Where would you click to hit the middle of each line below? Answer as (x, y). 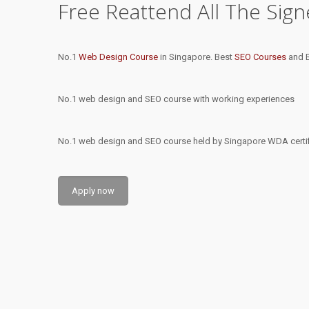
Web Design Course (118, 57)
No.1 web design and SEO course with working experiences (176, 99)
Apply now (93, 191)
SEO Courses (260, 57)
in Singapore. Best (196, 57)
